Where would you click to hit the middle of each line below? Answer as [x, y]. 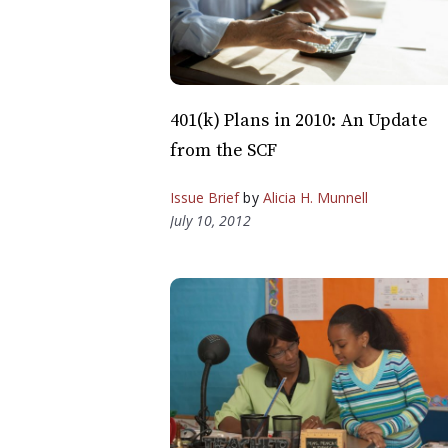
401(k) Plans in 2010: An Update [299, 120]
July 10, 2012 [210, 220]
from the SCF [224, 150]
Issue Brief [205, 197]
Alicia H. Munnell [315, 197]
